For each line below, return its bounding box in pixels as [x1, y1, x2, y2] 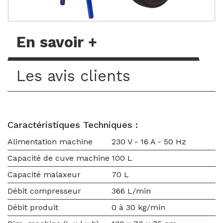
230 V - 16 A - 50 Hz [111, 137, 186, 146]
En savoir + [16, 33, 97, 51]
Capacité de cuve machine [7, 153, 110, 163]
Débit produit [7, 203, 58, 212]
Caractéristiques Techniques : [7, 119, 138, 130]
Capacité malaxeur [7, 170, 81, 179]
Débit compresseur [7, 186, 81, 196]
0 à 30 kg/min [111, 203, 165, 212]
